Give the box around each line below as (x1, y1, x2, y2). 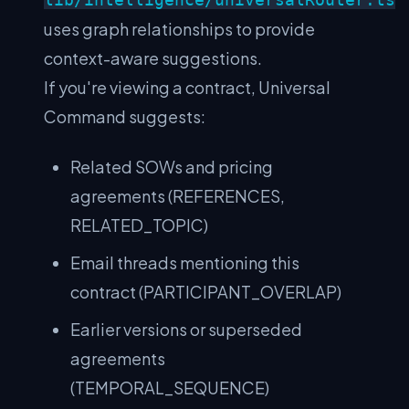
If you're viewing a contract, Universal (44, 77, 330, 98)
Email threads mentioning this (70, 251, 300, 273)
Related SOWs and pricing (70, 155, 274, 177)
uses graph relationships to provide (44, 18, 315, 39)
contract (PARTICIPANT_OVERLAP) (70, 280, 342, 302)
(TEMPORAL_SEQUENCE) (70, 376, 270, 398)
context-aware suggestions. (44, 47, 262, 68)
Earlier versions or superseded (70, 318, 303, 340)
